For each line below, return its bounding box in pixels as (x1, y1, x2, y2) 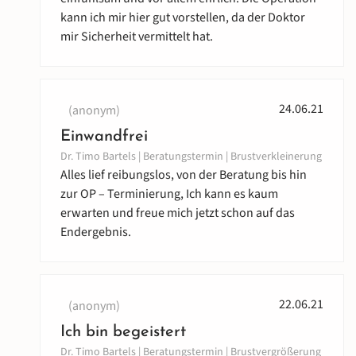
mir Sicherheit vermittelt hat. (60, 28, 213, 46)
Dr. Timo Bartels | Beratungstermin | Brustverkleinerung (60, 149, 322, 165)
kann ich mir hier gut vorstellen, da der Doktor (60, 9, 305, 27)
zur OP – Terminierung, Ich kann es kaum (60, 185, 278, 203)
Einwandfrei (60, 129, 148, 145)
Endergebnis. (60, 223, 131, 242)
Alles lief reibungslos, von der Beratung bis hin (60, 166, 307, 184)
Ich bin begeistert (60, 324, 186, 341)
